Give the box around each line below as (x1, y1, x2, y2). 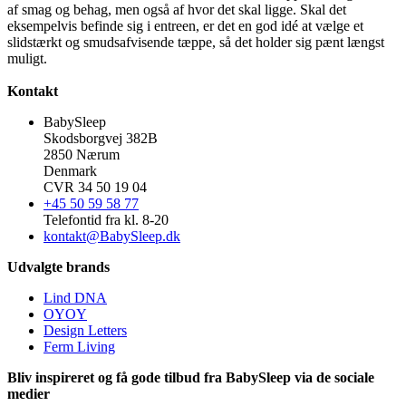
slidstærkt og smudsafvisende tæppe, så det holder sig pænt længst (7, 34, 384, 50)
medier (7, 385, 50, 401)
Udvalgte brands (7, 258, 110, 275)
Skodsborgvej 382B (43, 130, 158, 146)
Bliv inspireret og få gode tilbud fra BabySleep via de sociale (7, 369, 374, 385)
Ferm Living (43, 338, 115, 354)
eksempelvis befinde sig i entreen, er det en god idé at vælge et (7, 17, 363, 34)
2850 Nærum (43, 146, 120, 162)
